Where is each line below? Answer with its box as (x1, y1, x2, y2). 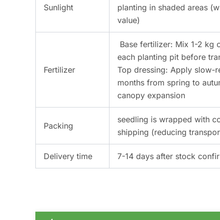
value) (117, 15, 140, 26)
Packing (44, 121, 73, 131)
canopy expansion (117, 90, 185, 101)
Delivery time (44, 151, 92, 162)
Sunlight (44, 2, 73, 13)
